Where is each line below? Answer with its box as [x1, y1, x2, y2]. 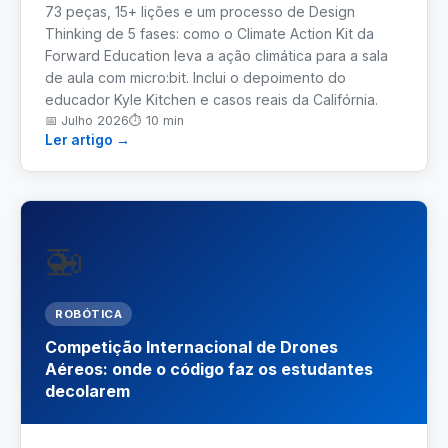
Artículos [20, 265, 80, 284]
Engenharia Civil [20, 85, 128, 104]
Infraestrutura [20, 167, 112, 186]
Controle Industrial [20, 36, 144, 55]
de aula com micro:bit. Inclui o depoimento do [45, 69, 346, 86]
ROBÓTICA [55, 307, 122, 321]
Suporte [20, 314, 74, 333]
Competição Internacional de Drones [45, 337, 338, 357]
